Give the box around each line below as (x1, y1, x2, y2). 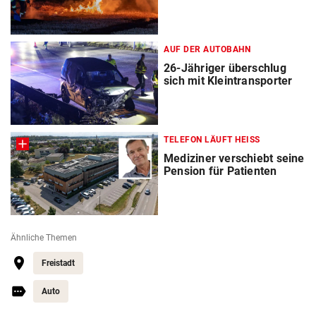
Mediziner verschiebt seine (164, 152, 305, 166)
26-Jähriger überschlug (164, 61, 286, 75)
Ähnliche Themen (11, 233, 77, 243)
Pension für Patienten (164, 164, 277, 178)
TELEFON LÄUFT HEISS (164, 135, 255, 145)
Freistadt (42, 258, 75, 269)
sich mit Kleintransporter (164, 74, 293, 88)
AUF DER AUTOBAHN (164, 44, 250, 55)
